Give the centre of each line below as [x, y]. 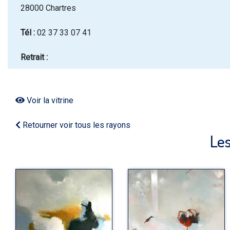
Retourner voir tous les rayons [75, 125]
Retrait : [34, 57]
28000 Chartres [48, 8]
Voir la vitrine [49, 100]
